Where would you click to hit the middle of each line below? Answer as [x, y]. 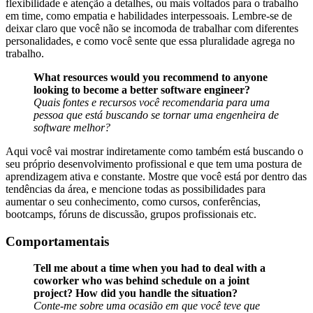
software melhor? [72, 127]
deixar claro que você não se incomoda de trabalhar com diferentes [152, 28]
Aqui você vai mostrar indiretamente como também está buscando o [154, 151]
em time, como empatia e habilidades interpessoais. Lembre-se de [149, 15]
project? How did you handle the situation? [136, 293]
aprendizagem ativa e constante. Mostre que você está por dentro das [156, 176]
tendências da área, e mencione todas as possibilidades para [136, 189]
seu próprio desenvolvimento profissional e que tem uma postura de [154, 163]
